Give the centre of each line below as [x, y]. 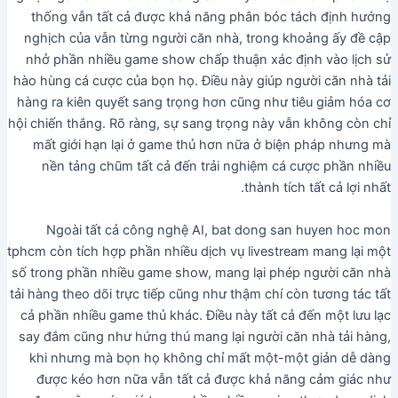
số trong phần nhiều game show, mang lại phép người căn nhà [202, 272]
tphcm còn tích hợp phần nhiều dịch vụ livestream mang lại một [199, 251]
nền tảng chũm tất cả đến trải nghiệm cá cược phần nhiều [217, 167]
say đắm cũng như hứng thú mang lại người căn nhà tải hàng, [205, 336]
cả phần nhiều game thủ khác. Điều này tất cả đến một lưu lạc [206, 315]
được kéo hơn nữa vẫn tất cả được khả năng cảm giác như [214, 379]
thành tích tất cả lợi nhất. [318, 188]
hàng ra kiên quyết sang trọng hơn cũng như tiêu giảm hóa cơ [204, 103]
